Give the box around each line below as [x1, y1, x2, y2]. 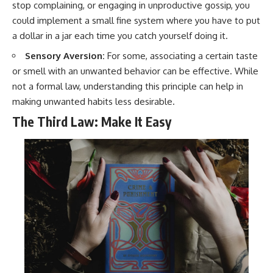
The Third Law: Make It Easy [12, 113, 171, 130]
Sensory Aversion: [25, 49, 105, 62]
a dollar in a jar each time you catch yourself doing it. [12, 30, 228, 42]
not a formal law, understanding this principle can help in [12, 80, 243, 92]
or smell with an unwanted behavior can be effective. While [12, 65, 258, 77]
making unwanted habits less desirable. [12, 95, 175, 107]
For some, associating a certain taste [105, 49, 258, 62]
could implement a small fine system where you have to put [12, 15, 260, 27]
